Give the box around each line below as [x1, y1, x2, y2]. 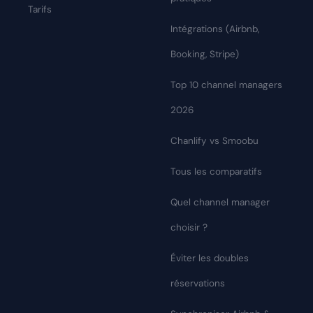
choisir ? [170, 221, 208, 234]
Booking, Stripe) [170, 48, 239, 61]
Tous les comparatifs [170, 166, 262, 178]
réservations [170, 277, 225, 290]
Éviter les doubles [170, 252, 249, 265]
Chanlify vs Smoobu [170, 135, 259, 147]
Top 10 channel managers [170, 79, 282, 92]
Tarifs [28, 3, 52, 16]
